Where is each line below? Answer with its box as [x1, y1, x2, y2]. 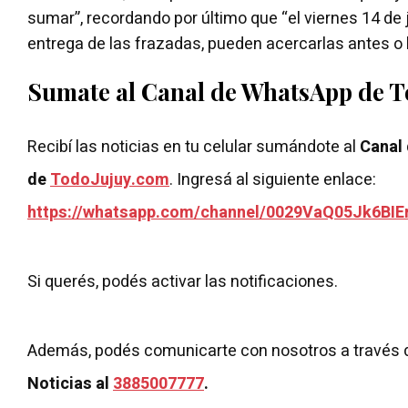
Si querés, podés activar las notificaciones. [27, 269, 338, 294]
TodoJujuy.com [50, 167, 169, 192]
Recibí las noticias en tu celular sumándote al [27, 134, 360, 159]
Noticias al [27, 371, 113, 396]
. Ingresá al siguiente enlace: [169, 167, 380, 192]
